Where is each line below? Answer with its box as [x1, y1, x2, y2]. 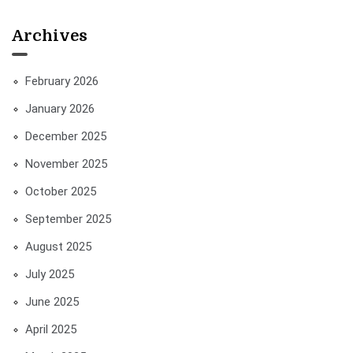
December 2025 [25, 129, 106, 143]
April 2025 [25, 322, 76, 336]
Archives [12, 27, 87, 45]
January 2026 [25, 102, 95, 116]
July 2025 [25, 267, 74, 281]
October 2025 [25, 184, 96, 199]
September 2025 [25, 212, 111, 226]
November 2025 [25, 157, 107, 171]
